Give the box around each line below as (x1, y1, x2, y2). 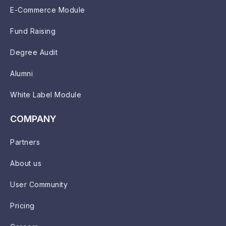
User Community (10, 180, 68, 189)
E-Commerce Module (10, 6, 85, 15)
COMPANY (10, 114, 56, 125)
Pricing (10, 201, 35, 210)
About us (10, 159, 41, 168)
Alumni (10, 69, 33, 78)
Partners (10, 138, 40, 147)
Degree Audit (10, 48, 58, 57)
